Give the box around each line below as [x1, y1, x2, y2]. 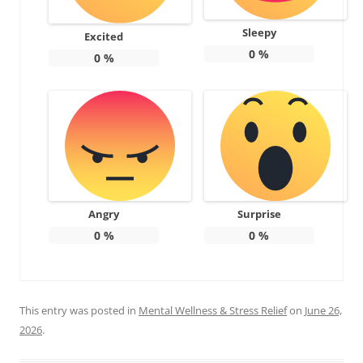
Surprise [237, 207, 281, 222]
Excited [84, 29, 124, 45]
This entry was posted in [19, 303, 139, 318]
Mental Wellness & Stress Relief [139, 303, 287, 318]
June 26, [305, 303, 342, 318]
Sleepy [241, 24, 276, 40]
